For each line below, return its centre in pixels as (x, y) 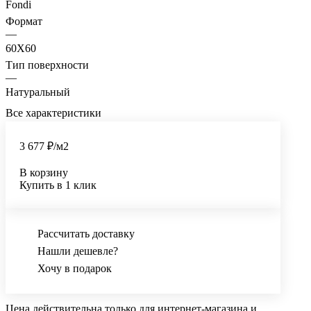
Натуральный (38, 92)
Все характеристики (53, 112)
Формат (24, 21)
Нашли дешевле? (78, 251)
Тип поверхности (47, 65)
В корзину (44, 172)
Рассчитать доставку (86, 233)
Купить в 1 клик (58, 185)
